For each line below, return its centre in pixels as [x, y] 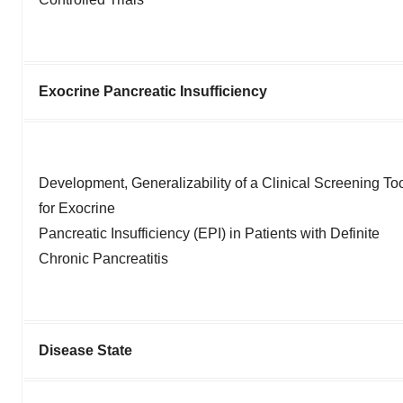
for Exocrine [77, 208]
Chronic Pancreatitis [103, 258]
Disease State [85, 350]
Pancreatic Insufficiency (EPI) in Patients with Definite [209, 233]
